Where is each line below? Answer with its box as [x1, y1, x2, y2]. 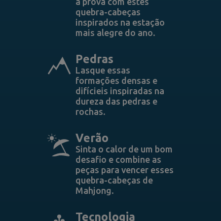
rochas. [75, 107, 106, 116]
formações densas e [75, 75, 157, 85]
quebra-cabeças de [75, 175, 153, 185]
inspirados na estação [75, 17, 165, 27]
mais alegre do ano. [75, 28, 155, 37]
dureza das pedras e [75, 96, 157, 106]
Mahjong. [75, 185, 114, 195]
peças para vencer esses [75, 165, 174, 175]
